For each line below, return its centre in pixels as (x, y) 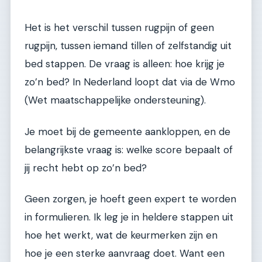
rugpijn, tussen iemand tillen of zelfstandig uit (128, 46)
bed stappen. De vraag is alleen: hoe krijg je (125, 64)
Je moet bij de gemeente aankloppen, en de (127, 131)
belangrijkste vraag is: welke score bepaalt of (129, 149)
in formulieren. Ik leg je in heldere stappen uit (129, 217)
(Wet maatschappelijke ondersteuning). (115, 100)
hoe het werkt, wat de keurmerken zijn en (121, 235)
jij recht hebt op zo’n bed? (86, 168)
